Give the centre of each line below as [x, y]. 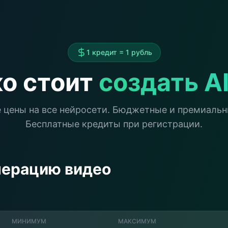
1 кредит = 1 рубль [119, 52]
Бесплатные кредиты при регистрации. [114, 124]
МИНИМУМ [29, 221]
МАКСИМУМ [137, 221]
